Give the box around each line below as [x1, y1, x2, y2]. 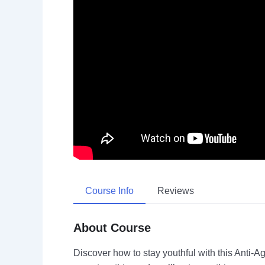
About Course [73, 221, 151, 234]
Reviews [157, 185, 194, 196]
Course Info [85, 185, 134, 196]
